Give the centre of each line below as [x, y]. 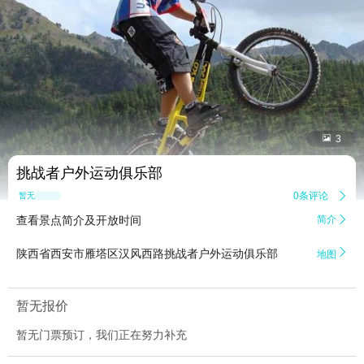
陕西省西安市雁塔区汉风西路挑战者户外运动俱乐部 [147, 254]
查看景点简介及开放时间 [79, 221]
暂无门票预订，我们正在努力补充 [102, 335]
